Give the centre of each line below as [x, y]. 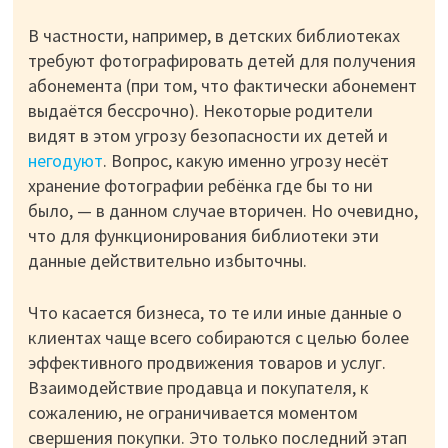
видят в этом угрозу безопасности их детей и [207, 135]
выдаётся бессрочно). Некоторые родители [200, 110]
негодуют [65, 160]
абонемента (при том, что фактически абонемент [222, 85]
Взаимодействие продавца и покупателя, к [198, 387]
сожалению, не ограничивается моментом [192, 412]
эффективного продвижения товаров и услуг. [206, 362]
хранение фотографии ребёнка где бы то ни [200, 185]
